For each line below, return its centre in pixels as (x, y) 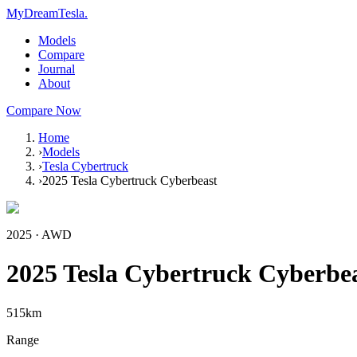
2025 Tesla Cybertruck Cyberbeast (129, 180)
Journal (57, 69)
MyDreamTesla (45, 13)
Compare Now (44, 110)
